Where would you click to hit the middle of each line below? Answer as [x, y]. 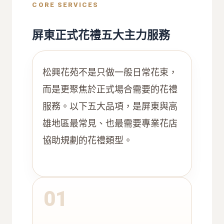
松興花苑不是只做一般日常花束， [110, 72]
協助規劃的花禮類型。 [88, 140]
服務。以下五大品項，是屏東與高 [110, 106]
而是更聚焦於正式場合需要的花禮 [110, 89]
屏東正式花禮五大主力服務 [101, 35]
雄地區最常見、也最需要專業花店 [110, 123]
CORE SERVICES [65, 5]
